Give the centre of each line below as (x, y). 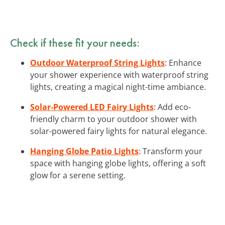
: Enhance (183, 63)
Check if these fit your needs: (75, 42)
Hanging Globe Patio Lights (84, 151)
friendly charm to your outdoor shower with (114, 119)
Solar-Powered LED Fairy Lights (92, 107)
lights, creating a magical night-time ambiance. (118, 87)
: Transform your (171, 151)
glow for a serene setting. (78, 175)
